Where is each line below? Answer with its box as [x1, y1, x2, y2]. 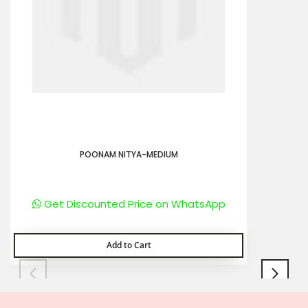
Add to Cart [106, 239, 151, 252]
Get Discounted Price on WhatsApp [41, 197, 225, 211]
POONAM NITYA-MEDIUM [79, 148, 178, 160]
